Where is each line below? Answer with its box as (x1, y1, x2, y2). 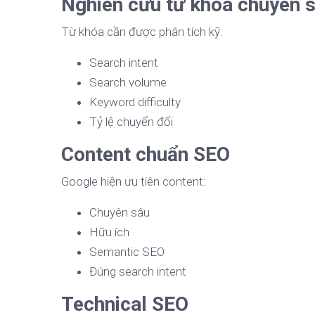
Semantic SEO (89, 245, 165, 259)
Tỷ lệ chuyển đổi (89, 115, 173, 129)
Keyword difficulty (89, 95, 181, 110)
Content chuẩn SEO (61, 143, 230, 167)
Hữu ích (89, 225, 129, 240)
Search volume (89, 75, 167, 90)
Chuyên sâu (89, 205, 150, 220)
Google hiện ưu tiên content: (61, 174, 206, 189)
